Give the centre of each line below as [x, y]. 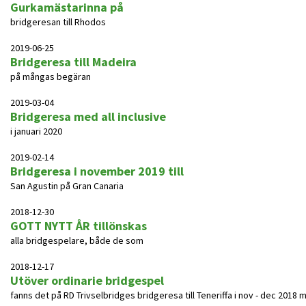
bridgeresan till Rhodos [58, 22]
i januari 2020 [36, 131]
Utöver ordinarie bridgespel [87, 280]
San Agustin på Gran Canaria [67, 186]
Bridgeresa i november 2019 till [97, 171]
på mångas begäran [51, 76]
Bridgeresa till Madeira [73, 62]
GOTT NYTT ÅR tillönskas [79, 226]
